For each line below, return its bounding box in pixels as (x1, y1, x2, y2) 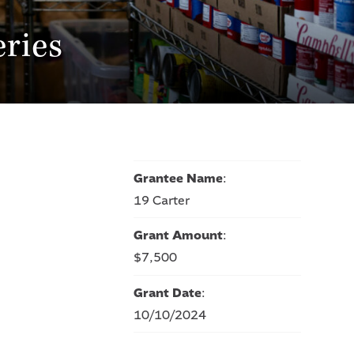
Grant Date (133, 284, 201, 302)
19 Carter (133, 192, 190, 209)
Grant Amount (133, 227, 223, 245)
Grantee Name (133, 170, 223, 188)
